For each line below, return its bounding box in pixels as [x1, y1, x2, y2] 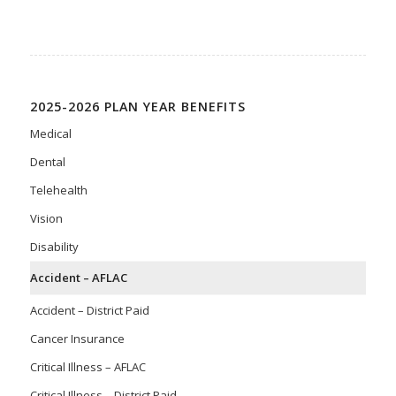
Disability [29, 238, 79, 255]
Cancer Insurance [29, 330, 125, 346]
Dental [29, 153, 65, 170]
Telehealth [29, 181, 88, 198]
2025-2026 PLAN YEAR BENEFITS [29, 97, 246, 115]
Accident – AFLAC [29, 269, 127, 286]
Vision [29, 209, 63, 226]
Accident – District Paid [29, 301, 149, 318]
